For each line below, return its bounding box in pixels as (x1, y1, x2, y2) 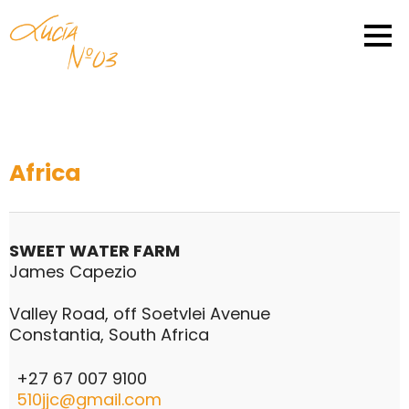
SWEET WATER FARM (9, 239, 180, 263)
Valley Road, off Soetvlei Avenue (9, 302, 270, 326)
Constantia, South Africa (9, 323, 209, 347)
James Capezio (9, 260, 137, 284)
